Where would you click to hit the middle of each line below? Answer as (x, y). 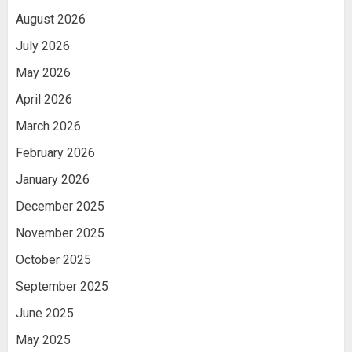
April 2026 (44, 99)
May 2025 (43, 339)
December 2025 (60, 206)
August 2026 (51, 19)
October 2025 (53, 259)
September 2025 (62, 286)
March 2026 (48, 126)
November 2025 (60, 233)
